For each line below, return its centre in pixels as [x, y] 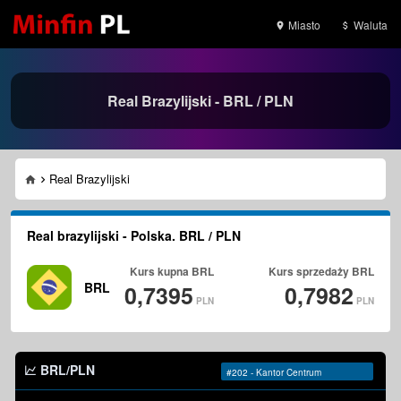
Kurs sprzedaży [310, 271]
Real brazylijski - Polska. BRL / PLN [134, 235]
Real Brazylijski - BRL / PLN [200, 101]
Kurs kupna [161, 271]
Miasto [303, 24]
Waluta [369, 24]
